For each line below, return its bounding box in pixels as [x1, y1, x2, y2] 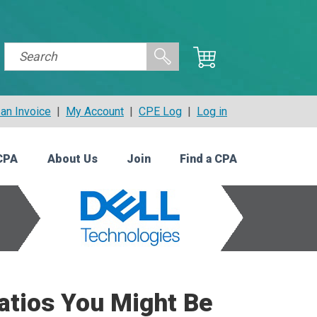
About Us [47, 152, 98, 166]
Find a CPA [179, 152, 237, 166]
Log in [197, 105, 227, 118]
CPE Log [139, 105, 182, 118]
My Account [66, 105, 124, 118]
